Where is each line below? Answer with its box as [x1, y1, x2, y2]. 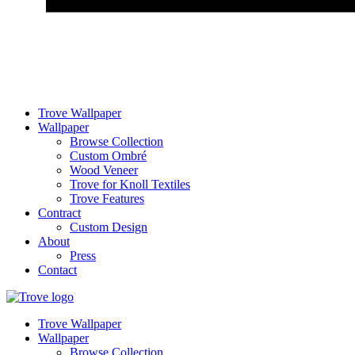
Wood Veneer [70, 163, 138, 177]
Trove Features [70, 192, 144, 205]
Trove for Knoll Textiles [70, 177, 190, 191]
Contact [38, 263, 77, 277]
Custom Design [70, 220, 147, 234]
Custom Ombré [70, 149, 147, 162]
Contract [38, 206, 81, 219]
